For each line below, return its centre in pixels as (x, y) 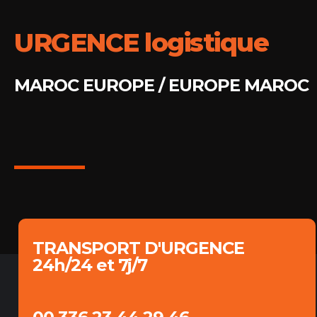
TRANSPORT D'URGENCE (139, 248)
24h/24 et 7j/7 (90, 265)
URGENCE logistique (142, 42)
